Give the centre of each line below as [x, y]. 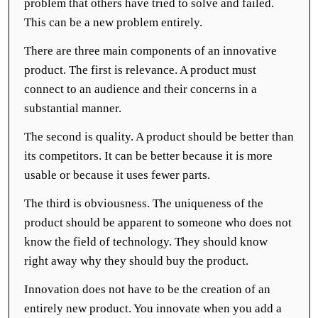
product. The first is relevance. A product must [140, 70]
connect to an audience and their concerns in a [141, 89]
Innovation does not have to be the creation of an [147, 289]
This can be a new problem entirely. [115, 22]
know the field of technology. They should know [146, 242]
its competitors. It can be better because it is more [148, 156]
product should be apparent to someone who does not [158, 223]
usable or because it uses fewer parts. [119, 175]
